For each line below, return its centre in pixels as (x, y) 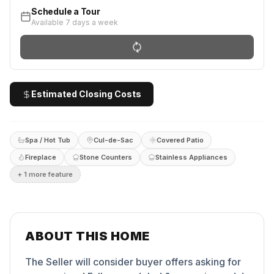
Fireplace (41, 157)
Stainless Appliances (191, 157)
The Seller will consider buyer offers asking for (133, 262)
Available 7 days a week (75, 22)
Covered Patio (180, 140)
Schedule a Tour (66, 11)
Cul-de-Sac (113, 140)
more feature (50, 174)
